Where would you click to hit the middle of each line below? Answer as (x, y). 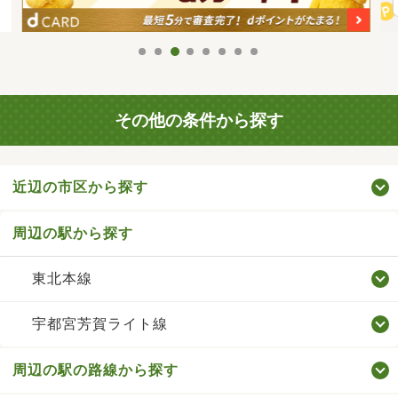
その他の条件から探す (199, 120)
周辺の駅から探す (73, 234)
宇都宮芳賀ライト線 (99, 324)
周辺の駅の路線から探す (96, 370)
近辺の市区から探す (80, 187)
